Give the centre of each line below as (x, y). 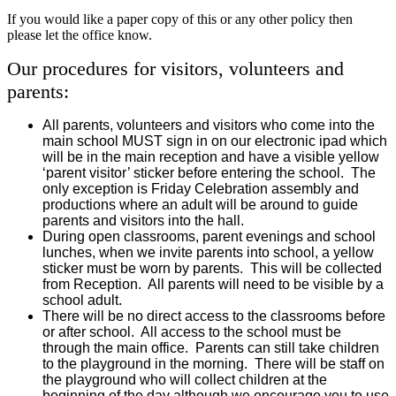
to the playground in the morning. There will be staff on (213, 364)
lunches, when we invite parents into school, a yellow (208, 253)
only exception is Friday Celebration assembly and (201, 189)
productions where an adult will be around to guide (200, 205)
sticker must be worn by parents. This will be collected (212, 269)
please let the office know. (81, 35)
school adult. (82, 301)
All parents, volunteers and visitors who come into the (209, 126)
